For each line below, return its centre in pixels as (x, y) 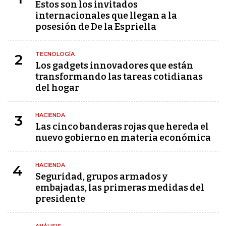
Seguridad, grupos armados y (101, 177)
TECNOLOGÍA (55, 54)
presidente (60, 199)
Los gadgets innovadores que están (114, 66)
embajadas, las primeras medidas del (120, 188)
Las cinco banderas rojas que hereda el (122, 127)
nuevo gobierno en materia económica (123, 138)
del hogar (57, 88)
